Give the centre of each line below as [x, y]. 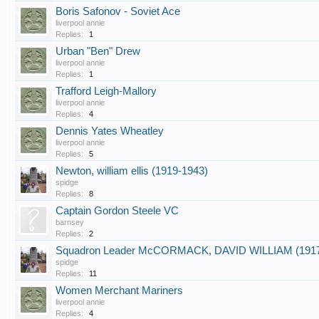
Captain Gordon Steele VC [117, 211]
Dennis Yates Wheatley [110, 131]
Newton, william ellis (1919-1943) [132, 171]
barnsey [70, 222]
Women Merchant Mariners [119, 291]
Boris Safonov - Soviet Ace [118, 11]
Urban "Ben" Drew [98, 51]
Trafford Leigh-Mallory [106, 91]
